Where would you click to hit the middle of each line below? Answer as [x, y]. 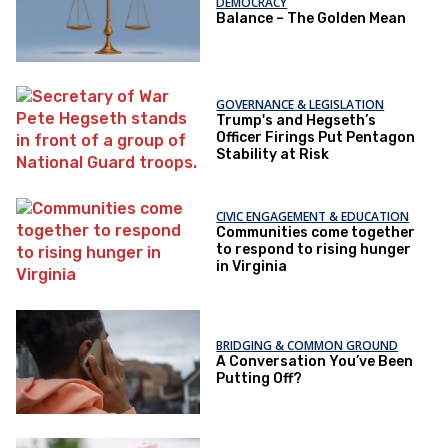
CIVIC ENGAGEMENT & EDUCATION [313, 217]
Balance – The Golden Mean [311, 18]
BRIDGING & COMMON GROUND [307, 345]
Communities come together [316, 233]
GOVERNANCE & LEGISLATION [300, 105]
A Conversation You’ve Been [315, 361]
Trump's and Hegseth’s [296, 121]
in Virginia [252, 267]
